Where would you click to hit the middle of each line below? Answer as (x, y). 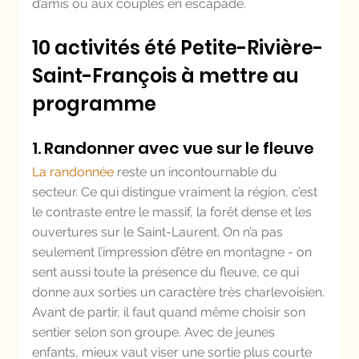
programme (95, 104)
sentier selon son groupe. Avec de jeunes (155, 332)
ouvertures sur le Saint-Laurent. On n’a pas (159, 232)
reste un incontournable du (198, 172)
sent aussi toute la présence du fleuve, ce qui (167, 272)
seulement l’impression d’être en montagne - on (174, 252)
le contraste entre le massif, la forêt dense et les (174, 212)
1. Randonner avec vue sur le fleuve (173, 148)
